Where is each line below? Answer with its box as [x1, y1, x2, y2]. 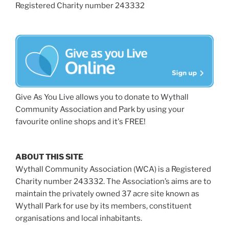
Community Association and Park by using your [15, 105, 185, 114]
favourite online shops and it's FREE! [15, 117, 146, 127]
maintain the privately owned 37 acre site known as [15, 189, 199, 199]
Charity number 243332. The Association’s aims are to [15, 177, 211, 187]
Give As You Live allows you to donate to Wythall [15, 93, 189, 102]
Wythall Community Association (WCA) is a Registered [15, 165, 211, 174]
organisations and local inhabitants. [15, 214, 142, 223]
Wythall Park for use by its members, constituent [15, 201, 192, 211]
